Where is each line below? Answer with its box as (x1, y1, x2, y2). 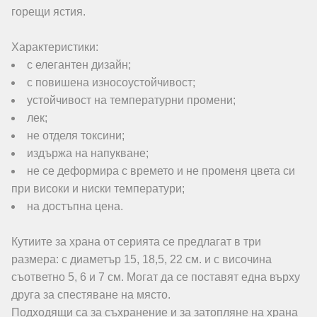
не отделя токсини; (27, 129, 125, 142)
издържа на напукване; (27, 147, 149, 160)
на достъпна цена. (27, 200, 123, 213)
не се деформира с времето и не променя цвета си (27, 165, 295, 178)
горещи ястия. (11, 6, 88, 18)
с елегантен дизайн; (27, 59, 131, 71)
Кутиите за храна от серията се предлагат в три (11, 236, 261, 248)
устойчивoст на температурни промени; (27, 94, 236, 107)
